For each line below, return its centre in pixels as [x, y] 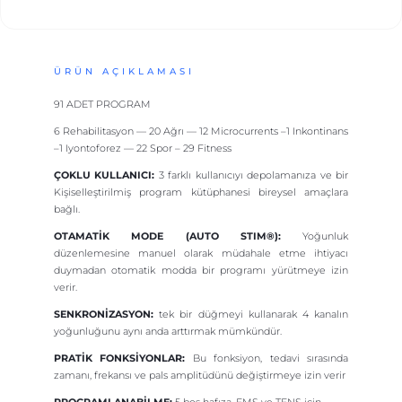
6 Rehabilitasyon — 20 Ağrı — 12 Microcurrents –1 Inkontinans [201, 131]
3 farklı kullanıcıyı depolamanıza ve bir [252, 175]
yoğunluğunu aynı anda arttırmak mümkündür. [168, 331]
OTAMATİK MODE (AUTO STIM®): [167, 236]
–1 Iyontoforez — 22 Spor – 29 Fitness [143, 148]
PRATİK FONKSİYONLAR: [120, 358]
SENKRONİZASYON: [104, 314]
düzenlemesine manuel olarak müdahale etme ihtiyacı [201, 253]
